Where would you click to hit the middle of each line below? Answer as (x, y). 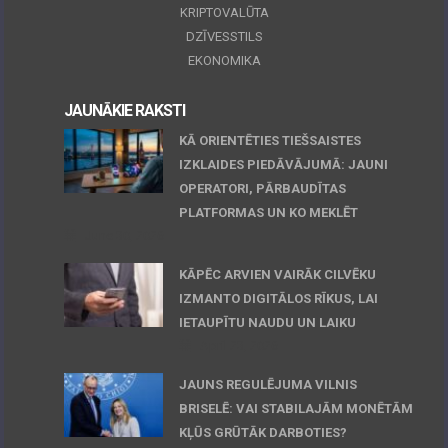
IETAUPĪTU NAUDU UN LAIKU (268, 323)
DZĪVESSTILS (224, 36)
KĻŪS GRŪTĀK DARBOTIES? (263, 433)
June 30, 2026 (125, 236)
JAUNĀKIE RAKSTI (125, 111)
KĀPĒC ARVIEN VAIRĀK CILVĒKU (278, 275)
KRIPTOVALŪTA (224, 12)
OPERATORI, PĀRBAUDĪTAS (263, 189)
